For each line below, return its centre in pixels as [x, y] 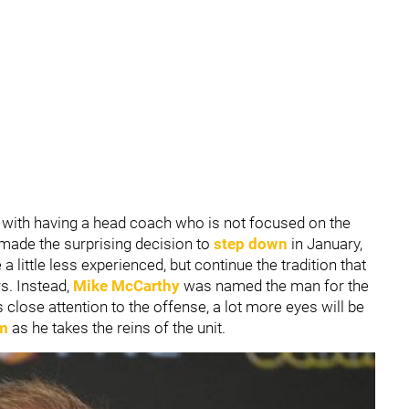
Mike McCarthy [126, 286]
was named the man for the [276, 286]
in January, [325, 244]
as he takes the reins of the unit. [119, 328]
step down [251, 244]
